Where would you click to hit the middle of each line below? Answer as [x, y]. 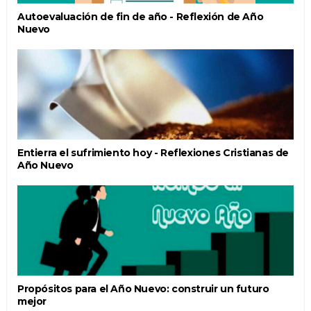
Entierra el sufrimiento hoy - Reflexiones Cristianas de [153, 152]
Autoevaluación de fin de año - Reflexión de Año [140, 16]
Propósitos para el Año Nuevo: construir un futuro [143, 288]
